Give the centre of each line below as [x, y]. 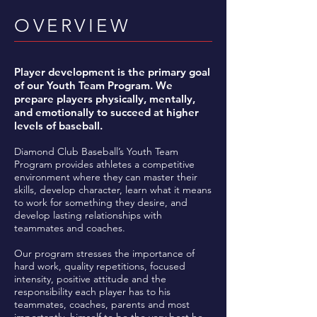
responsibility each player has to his [92, 292]
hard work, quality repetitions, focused [100, 266]
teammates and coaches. [71, 228]
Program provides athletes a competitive [104, 164]
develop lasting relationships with [88, 215]
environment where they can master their [106, 177]
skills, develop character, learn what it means [113, 190]
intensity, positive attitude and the [90, 279]
